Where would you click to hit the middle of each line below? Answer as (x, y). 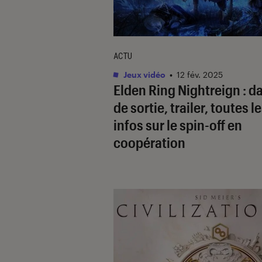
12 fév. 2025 (200, 74)
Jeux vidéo (144, 74)
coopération (149, 142)
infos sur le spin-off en (178, 125)
